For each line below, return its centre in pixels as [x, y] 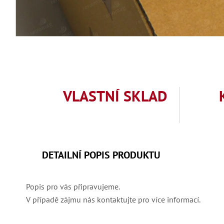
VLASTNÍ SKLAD [115, 96]
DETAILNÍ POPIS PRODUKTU [101, 155]
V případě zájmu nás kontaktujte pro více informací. [113, 200]
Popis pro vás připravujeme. [73, 187]
